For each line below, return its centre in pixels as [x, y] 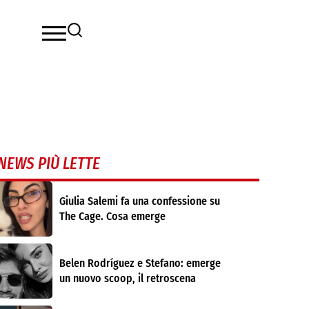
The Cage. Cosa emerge [112, 216]
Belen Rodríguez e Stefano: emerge [140, 263]
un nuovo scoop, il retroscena [127, 278]
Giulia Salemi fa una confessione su [139, 201]
